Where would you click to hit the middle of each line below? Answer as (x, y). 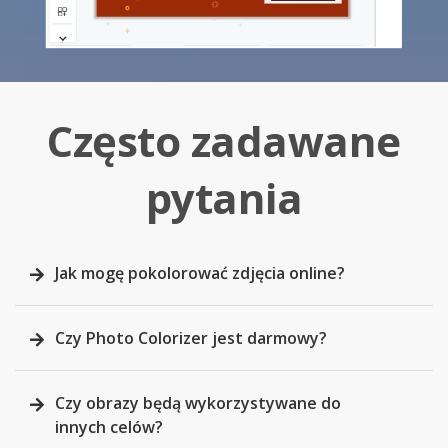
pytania (224, 198)
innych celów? (109, 427)
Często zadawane (224, 141)
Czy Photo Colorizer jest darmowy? (191, 338)
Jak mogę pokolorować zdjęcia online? (200, 273)
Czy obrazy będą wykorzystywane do (198, 403)
